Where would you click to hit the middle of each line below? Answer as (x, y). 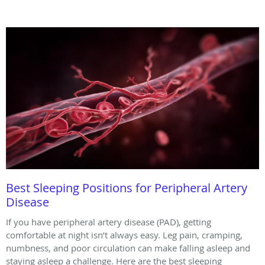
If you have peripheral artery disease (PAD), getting (109, 222)
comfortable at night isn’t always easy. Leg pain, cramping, (124, 235)
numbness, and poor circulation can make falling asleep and (128, 248)
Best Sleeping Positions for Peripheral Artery (127, 188)
